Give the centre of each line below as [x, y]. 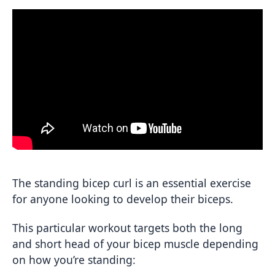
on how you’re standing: [74, 260]
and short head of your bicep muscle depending [135, 244]
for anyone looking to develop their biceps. [123, 199]
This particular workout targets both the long [127, 228]
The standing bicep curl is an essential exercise [132, 183]
